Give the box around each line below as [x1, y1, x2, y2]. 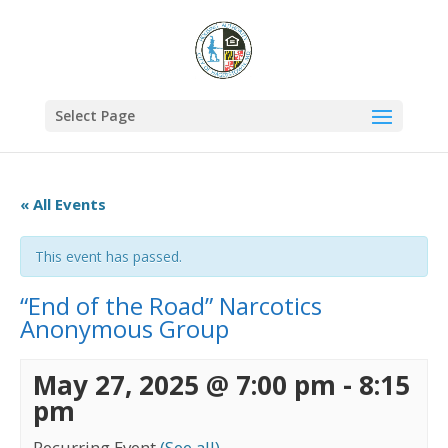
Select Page [54, 106, 135, 125]
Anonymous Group [20, 313, 229, 345]
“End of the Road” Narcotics [20, 290, 322, 322]
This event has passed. [35, 247, 182, 266]
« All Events [20, 194, 106, 214]
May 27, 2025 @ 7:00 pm [33, 367, 336, 403]
